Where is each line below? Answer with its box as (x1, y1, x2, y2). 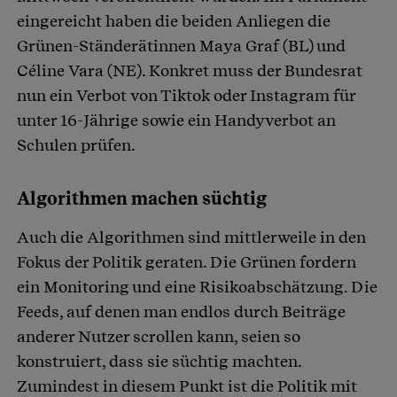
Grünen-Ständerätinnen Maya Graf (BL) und (17, 36, 346, 56)
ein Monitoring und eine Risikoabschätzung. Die (17, 277, 378, 297)
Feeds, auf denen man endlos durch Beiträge (17, 302, 346, 322)
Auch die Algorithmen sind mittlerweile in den (17, 228, 366, 247)
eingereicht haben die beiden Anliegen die (17, 12, 331, 31)
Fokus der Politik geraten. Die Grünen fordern (17, 253, 356, 272)
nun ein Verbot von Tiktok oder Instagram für (17, 86, 355, 105)
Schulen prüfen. (17, 136, 138, 155)
